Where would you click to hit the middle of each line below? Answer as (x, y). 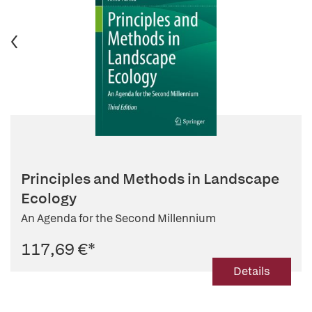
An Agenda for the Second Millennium (118, 218)
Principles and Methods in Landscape (150, 179)
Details (252, 271)
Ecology (49, 198)
